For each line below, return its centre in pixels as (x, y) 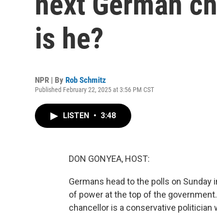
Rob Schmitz (86, 80)
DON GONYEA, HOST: (109, 159)
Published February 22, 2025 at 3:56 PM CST (94, 90)
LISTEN (77, 116)
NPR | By (50, 80)
